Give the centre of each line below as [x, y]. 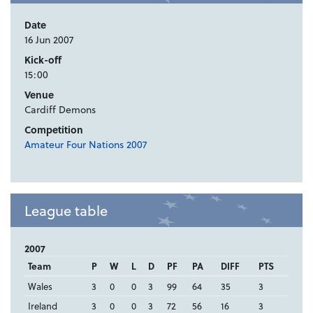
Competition [54, 130]
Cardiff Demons [60, 110]
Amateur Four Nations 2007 [86, 145]
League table [66, 211]
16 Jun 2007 [49, 40]
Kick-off [43, 60]
